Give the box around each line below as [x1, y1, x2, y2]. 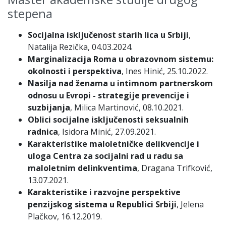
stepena [8, 5, 52, 22]
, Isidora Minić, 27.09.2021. [58, 126, 156, 137]
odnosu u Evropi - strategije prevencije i [28, 90, 189, 101]
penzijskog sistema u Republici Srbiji [28, 199, 177, 210]
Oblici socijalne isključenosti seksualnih [28, 114, 189, 125]
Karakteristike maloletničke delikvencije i [28, 138, 199, 149]
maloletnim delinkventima [28, 162, 137, 174]
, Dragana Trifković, [137, 162, 212, 174]
